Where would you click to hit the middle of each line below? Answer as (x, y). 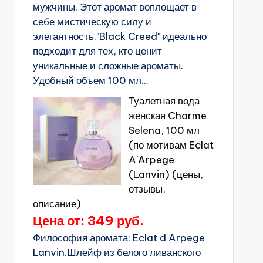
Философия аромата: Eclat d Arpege (119, 238)
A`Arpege (151, 160)
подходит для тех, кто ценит (97, 51)
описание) (57, 204)
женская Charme (167, 116)
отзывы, (147, 189)
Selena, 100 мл (164, 130)
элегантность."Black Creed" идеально (119, 36)
